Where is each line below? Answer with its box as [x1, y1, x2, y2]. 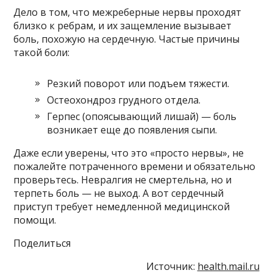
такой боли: [13, 46, 70, 60]
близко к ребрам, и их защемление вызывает [13, 19, 232, 33]
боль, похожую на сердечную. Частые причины [13, 32, 240, 46]
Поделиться [13, 236, 71, 250]
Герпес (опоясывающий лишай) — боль [47, 110, 237, 124]
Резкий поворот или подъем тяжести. [47, 77, 230, 91]
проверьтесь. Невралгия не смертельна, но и [13, 173, 232, 187]
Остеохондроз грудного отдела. [47, 93, 201, 107]
